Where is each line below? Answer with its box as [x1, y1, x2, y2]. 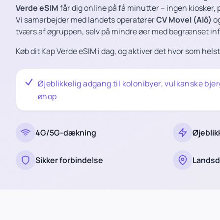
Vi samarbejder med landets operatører [16, 14, 156, 25]
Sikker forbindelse [35, 155, 103, 165]
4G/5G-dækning [35, 127, 96, 138]
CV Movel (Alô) [156, 14, 213, 25]
